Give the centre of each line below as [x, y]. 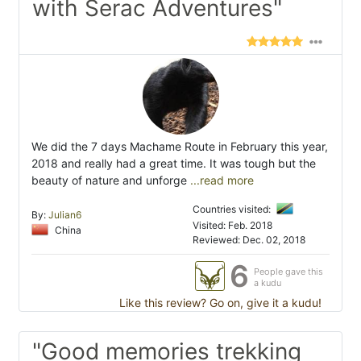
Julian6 [65, 214]
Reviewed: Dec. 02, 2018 [249, 239]
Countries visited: [233, 209]
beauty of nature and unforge [109, 180]
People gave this [288, 271]
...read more [220, 180]
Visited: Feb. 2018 [232, 225]
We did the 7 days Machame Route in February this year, [180, 146]
